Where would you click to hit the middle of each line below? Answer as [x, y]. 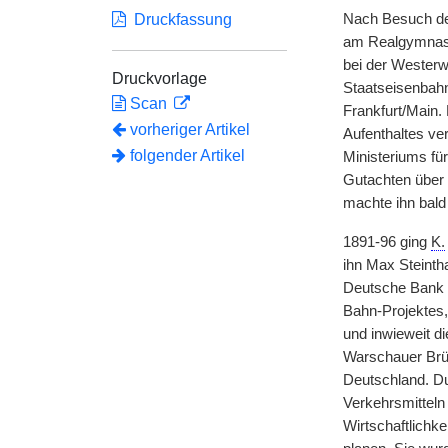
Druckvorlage [159, 78]
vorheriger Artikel [190, 129]
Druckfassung [179, 19]
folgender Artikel [185, 155]
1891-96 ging [386, 242]
